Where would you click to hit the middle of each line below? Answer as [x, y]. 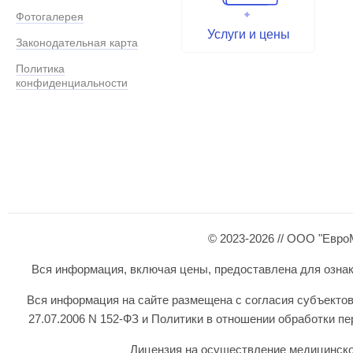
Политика [40, 69]
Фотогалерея [50, 17]
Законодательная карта [77, 43]
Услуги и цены [248, 35]
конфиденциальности [72, 83]
